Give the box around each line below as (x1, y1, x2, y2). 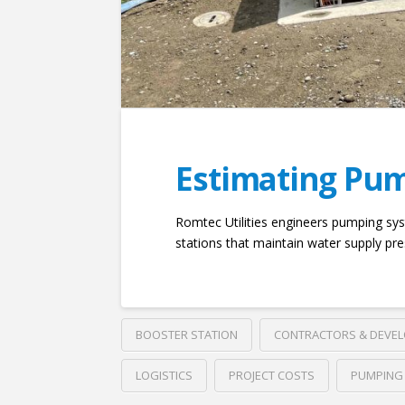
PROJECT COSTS (229, 367, 316, 384)
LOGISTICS (136, 367, 193, 384)
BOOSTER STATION (136, 326, 239, 344)
